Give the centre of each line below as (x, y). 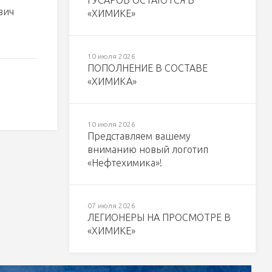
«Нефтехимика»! (124, 163)
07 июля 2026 (111, 206)
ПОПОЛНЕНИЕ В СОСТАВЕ (147, 68)
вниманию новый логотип (148, 149)
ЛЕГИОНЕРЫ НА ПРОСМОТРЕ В (159, 217)
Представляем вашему (139, 136)
